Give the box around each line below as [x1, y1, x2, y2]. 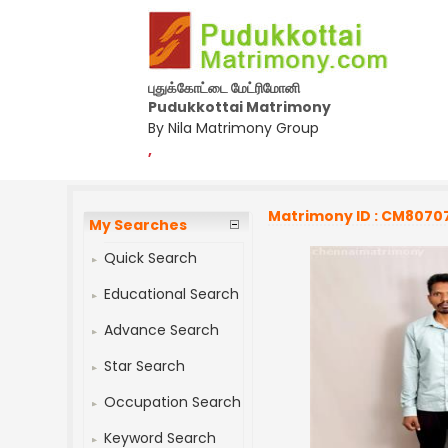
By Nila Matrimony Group [148, 118, 319, 138]
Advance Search [104, 320, 220, 340]
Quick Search [104, 248, 198, 268]
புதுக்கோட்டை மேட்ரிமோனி [148, 78, 300, 98]
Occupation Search [104, 392, 242, 412]
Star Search [104, 356, 186, 376]
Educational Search [104, 284, 240, 304]
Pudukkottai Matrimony [148, 97, 331, 117]
